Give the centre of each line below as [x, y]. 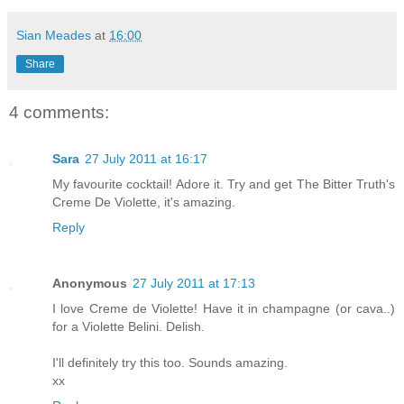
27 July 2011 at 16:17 [146, 159]
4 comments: [59, 112]
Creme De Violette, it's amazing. [144, 202]
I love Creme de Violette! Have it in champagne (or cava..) [224, 309]
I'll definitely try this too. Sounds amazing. [170, 363]
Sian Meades [54, 35]
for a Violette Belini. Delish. [129, 327]
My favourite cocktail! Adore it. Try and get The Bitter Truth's [224, 184]
